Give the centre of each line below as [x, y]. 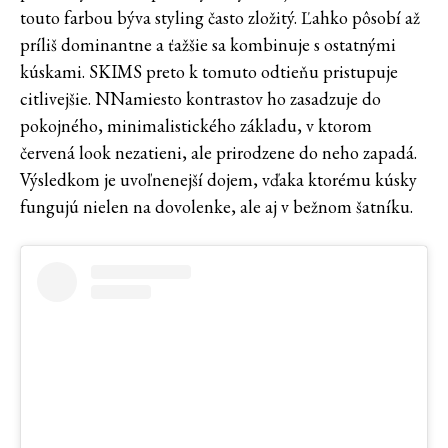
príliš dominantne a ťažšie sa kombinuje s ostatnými [208, 44]
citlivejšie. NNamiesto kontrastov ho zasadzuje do [200, 98]
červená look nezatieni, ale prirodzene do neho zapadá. [218, 152]
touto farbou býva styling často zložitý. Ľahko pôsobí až [220, 17]
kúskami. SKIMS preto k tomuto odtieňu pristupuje [209, 71]
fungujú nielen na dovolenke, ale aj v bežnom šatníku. [216, 206]
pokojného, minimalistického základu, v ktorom [196, 125]
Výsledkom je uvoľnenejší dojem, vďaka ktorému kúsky [218, 179]
